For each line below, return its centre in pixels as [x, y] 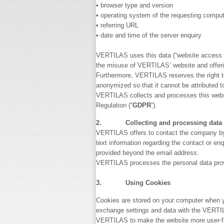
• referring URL [117, 25]
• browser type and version [134, 5]
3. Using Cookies [133, 183]
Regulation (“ [114, 105]
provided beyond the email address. [147, 153]
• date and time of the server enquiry [149, 35]
